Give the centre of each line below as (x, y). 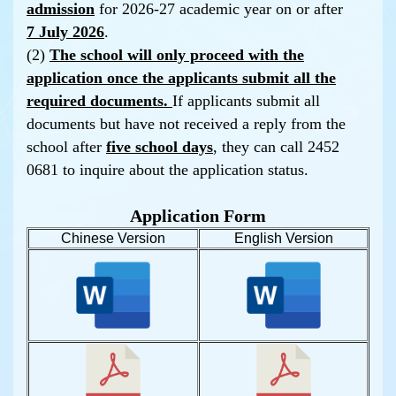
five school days (160, 147)
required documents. (99, 101)
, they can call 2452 (276, 147)
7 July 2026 (65, 32)
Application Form (198, 216)
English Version (283, 238)
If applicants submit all (246, 101)
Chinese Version (113, 238)
